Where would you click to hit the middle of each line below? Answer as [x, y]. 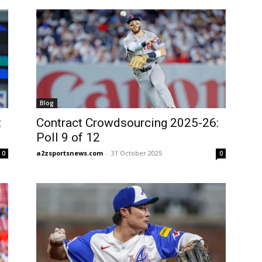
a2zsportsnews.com [70, 153]
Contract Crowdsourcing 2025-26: [127, 123]
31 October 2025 [137, 153]
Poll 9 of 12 [68, 138]
